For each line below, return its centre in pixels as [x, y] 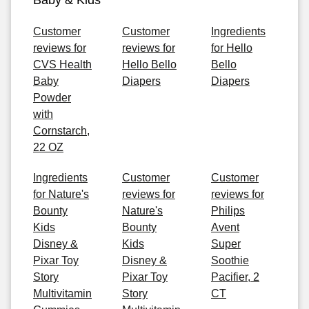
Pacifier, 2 [235, 277]
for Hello [232, 48]
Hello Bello [149, 64]
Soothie [230, 260]
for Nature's [61, 194]
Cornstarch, [61, 131]
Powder [52, 98]
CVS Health [62, 64]
